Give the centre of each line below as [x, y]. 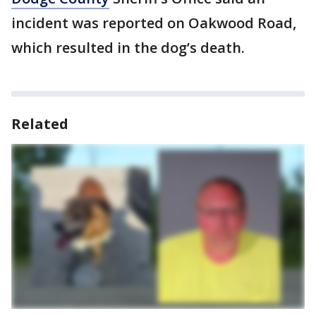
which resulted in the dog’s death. [128, 47]
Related [40, 123]
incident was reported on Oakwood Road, [154, 23]
